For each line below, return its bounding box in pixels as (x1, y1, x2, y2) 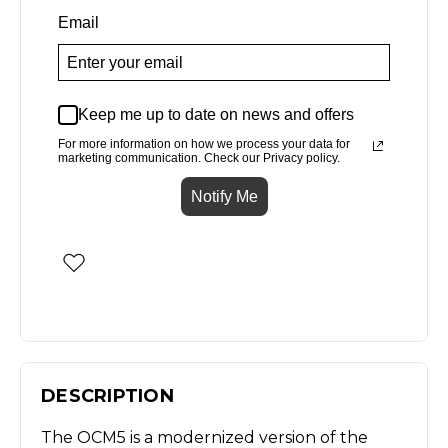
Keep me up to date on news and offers (78, 106, 354, 124)
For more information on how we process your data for (58, 136, 350, 151)
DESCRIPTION (41, 384, 174, 407)
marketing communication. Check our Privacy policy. (58, 150, 340, 165)
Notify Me (190, 187, 258, 205)
